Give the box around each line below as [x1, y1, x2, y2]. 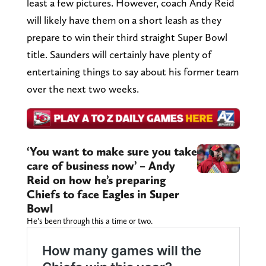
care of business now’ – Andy [26, 159, 175, 173]
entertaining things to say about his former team [26, 65, 239, 78]
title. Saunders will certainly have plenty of [26, 47, 211, 61]
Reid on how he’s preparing [26, 173, 166, 188]
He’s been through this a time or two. [26, 216, 153, 226]
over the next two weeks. [26, 82, 139, 95]
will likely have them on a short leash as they [26, 13, 221, 26]
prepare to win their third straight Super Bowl [26, 30, 227, 43]
